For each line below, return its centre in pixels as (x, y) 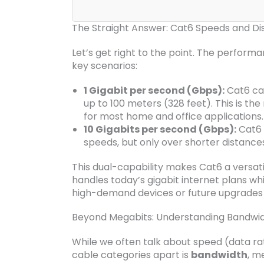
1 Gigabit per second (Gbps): (154, 91)
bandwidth (219, 255)
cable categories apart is (131, 255)
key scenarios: (105, 66)
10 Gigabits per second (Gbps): (160, 130)
